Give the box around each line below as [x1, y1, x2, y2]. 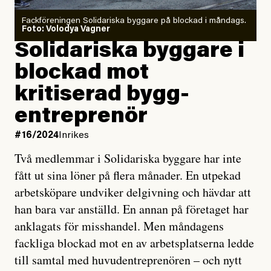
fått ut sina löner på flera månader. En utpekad [15, 167, 241, 184]
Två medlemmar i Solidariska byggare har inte [15, 150, 241, 167]
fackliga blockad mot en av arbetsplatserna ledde [15, 235, 254, 252]
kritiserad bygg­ [15, 85, 189, 107]
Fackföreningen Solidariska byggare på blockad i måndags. [22, 17, 246, 26]
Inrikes [59, 131, 89, 141]
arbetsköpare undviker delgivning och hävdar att [15, 184, 251, 201]
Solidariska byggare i [15, 41, 244, 64]
